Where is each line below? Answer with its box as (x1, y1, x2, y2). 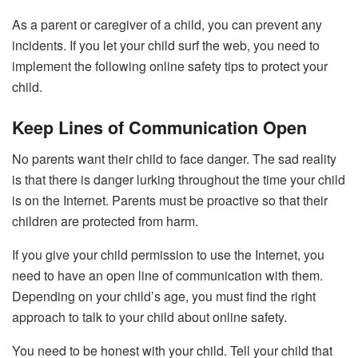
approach (12, 307, 66, 326)
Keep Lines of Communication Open (12, 114, 307, 140)
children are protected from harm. (12, 211, 201, 230)
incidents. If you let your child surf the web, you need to (12, 36, 320, 55)
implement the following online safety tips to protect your (12, 57, 328, 76)
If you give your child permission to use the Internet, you (12, 245, 324, 264)
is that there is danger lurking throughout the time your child (12, 169, 345, 189)
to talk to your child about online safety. (66, 307, 290, 326)
